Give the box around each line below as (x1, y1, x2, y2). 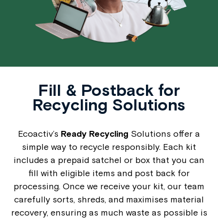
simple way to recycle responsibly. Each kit (22, 141, 196, 152)
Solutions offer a (128, 128, 200, 139)
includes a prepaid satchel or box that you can (14, 154, 204, 165)
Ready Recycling (61, 128, 128, 139)
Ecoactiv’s (18, 128, 61, 139)
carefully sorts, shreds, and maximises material (14, 194, 204, 204)
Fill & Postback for (38, 80, 180, 99)
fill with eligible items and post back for (28, 167, 190, 178)
